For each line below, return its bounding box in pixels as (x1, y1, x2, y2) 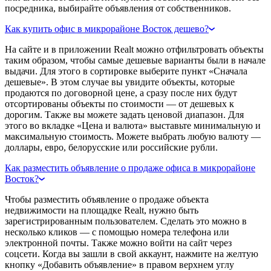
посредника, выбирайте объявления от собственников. (5, 2, 231, 13)
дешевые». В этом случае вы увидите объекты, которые (5, 76, 235, 87)
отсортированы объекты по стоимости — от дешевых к (5, 98, 234, 109)
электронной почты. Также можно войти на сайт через (5, 237, 232, 248)
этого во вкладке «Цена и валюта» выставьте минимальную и (5, 120, 261, 131)
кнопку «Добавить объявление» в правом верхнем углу (5, 259, 234, 270)
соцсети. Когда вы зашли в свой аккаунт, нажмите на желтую (5, 248, 258, 259)
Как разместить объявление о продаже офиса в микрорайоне (5, 162, 255, 173)
